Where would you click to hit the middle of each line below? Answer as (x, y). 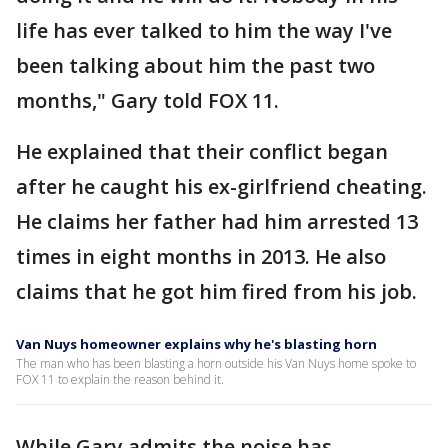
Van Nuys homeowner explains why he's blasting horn (196, 344)
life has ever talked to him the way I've (204, 30)
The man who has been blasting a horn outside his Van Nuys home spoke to (216, 363)
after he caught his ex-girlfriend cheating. (221, 186)
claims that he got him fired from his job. (219, 291)
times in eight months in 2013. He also (201, 256)
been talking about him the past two (195, 65)
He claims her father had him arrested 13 (217, 221)
